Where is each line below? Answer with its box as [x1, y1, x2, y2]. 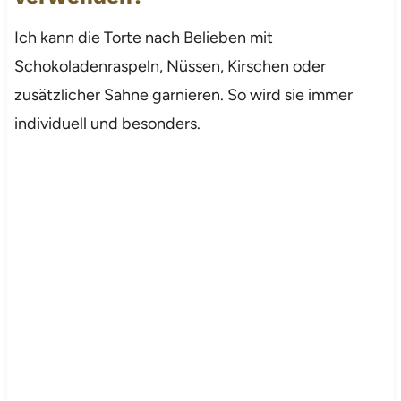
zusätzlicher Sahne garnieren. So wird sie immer [13, 84, 353, 105]
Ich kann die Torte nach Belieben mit [13, 27, 273, 47]
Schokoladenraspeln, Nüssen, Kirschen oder [13, 55, 326, 76]
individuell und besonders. [13, 113, 200, 133]
